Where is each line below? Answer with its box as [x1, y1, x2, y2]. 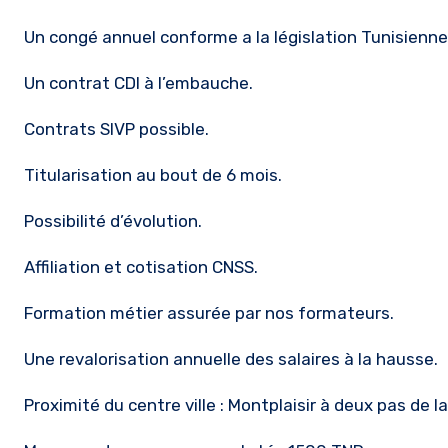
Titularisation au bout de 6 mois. [24, 165, 282, 185]
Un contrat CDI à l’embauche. [24, 73, 253, 93]
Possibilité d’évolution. [24, 211, 202, 231]
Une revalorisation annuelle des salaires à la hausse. [24, 349, 438, 369]
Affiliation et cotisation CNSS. [24, 257, 258, 277]
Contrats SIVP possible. [24, 119, 209, 139]
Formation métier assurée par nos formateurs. [24, 303, 394, 323]
